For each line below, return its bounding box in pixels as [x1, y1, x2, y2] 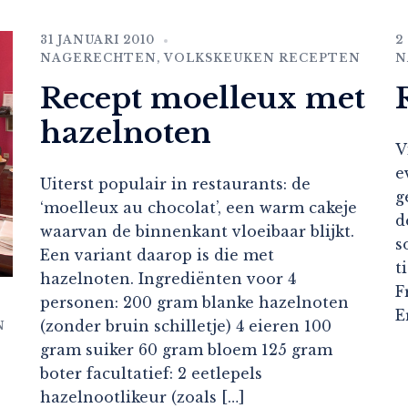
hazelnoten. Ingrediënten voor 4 [40, 270, 296, 289]
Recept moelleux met [40, 80, 365, 117]
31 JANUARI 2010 [40, 33, 155, 47]
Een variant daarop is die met [40, 246, 274, 265]
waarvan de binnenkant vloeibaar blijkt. [40, 222, 354, 241]
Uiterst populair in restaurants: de [40, 175, 311, 194]
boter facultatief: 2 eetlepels [40, 364, 262, 383]
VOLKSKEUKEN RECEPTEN [164, 51, 361, 66]
